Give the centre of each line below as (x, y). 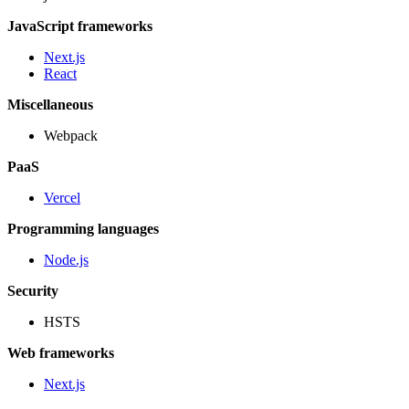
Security (33, 291)
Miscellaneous (50, 105)
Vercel (62, 198)
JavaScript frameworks (80, 26)
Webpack (71, 136)
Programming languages (83, 229)
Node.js (66, 260)
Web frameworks (61, 353)
